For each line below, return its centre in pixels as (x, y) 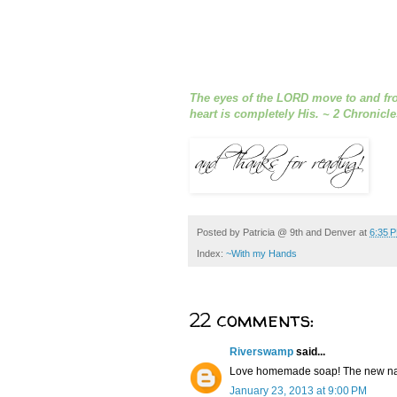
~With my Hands (261, 254)
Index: (211, 254)
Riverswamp (261, 352)
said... (309, 352)
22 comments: (252, 320)
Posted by (220, 232)
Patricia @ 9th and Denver (300, 232)
